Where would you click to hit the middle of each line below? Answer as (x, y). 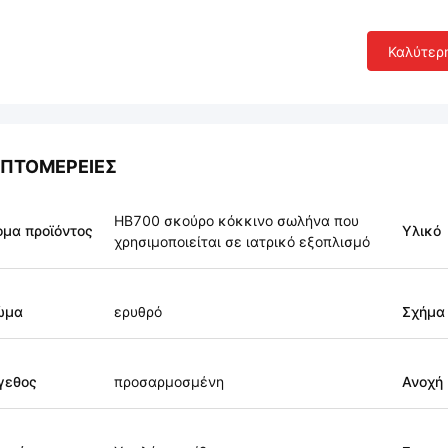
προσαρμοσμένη (169, 381)
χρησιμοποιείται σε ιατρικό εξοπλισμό (242, 241)
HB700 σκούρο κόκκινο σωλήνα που (236, 220)
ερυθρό (138, 311)
